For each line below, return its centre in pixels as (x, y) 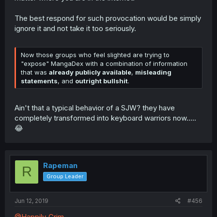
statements (39, 81)
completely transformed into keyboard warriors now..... (105, 118)
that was (35, 72)
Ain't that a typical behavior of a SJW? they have (95, 108)
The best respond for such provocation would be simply (108, 18)
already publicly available (90, 72)
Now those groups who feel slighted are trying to (95, 55)
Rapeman (60, 165)
